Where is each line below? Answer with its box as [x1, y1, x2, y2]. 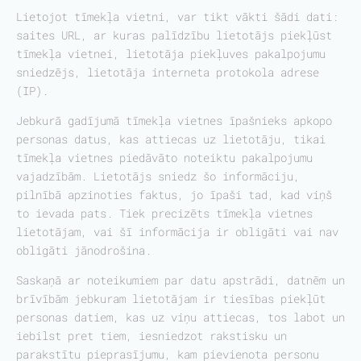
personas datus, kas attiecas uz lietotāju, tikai [16, 131, 326, 147]
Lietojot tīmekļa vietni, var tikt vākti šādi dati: [16, 9, 338, 24]
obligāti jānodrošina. [16, 243, 151, 258]
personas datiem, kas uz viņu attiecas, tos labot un [16, 309, 345, 325]
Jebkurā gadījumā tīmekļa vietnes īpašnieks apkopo [16, 113, 332, 128]
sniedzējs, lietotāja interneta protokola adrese [16, 64, 319, 80]
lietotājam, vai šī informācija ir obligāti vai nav [16, 224, 338, 239]
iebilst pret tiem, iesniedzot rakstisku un [16, 328, 287, 343]
